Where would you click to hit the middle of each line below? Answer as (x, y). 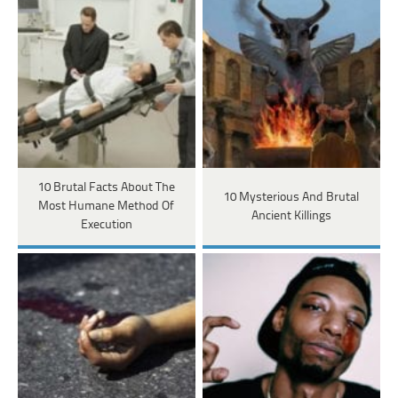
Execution (106, 226)
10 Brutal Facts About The (106, 188)
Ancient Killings (291, 216)
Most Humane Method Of (107, 207)
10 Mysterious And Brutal (291, 197)
